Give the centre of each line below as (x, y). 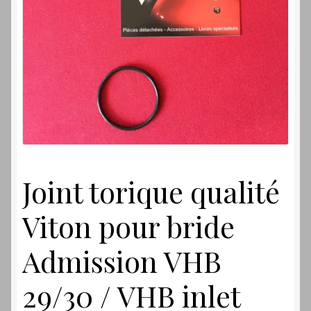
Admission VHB (122, 261)
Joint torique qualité (151, 191)
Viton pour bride (128, 226)
